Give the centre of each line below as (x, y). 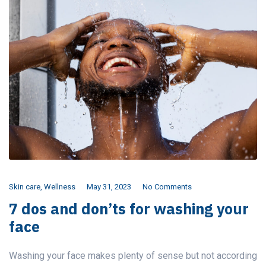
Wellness (60, 187)
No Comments (167, 187)
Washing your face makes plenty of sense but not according (133, 256)
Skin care (25, 187)
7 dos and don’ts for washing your (129, 209)
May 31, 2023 (109, 187)
